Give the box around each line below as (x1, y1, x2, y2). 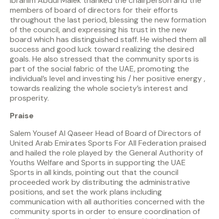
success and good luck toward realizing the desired (10, 44, 194, 55)
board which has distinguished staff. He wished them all (10, 34, 206, 45)
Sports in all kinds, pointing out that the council (10, 167, 178, 178)
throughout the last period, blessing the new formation (10, 15, 206, 25)
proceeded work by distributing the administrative (10, 177, 190, 188)
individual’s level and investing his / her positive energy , (10, 73, 205, 84)
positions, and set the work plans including (10, 187, 162, 197)
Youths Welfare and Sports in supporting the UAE (10, 157, 186, 168)
